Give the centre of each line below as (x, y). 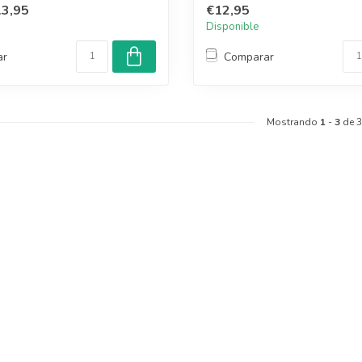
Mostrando (293, 122)
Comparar (249, 57)
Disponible (233, 27)
